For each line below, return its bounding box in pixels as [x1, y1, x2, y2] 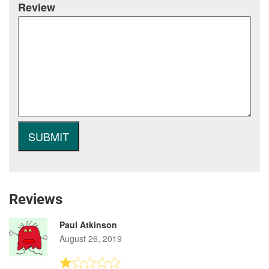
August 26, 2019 [59, 232, 122, 244]
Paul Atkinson [59, 218, 117, 231]
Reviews [9, 190, 62, 208]
